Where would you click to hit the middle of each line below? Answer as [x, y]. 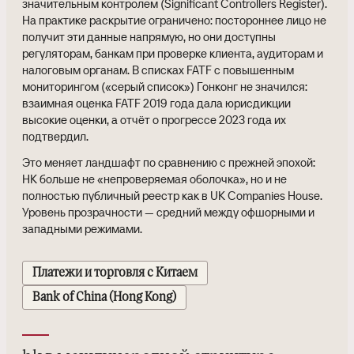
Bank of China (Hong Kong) [104, 298]
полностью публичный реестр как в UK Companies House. [172, 195]
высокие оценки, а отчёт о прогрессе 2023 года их [154, 119]
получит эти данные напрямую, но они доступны [149, 36]
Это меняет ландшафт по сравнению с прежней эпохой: [169, 162]
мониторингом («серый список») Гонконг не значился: [165, 86]
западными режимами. [82, 228]
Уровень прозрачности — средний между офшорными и [168, 212]
